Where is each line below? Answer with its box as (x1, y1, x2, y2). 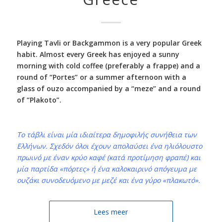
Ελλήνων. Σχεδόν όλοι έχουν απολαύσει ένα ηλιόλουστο (16, 141, 202, 151)
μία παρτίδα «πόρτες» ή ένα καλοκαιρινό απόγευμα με (16, 164, 197, 173)
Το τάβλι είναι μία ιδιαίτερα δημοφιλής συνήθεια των (16, 129, 197, 139)
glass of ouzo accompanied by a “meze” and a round (16, 83, 201, 93)
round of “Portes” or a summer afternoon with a (16, 72, 186, 82)
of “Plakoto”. (16, 95, 61, 105)
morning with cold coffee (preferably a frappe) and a (16, 60, 200, 70)
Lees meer (94, 207, 128, 217)
